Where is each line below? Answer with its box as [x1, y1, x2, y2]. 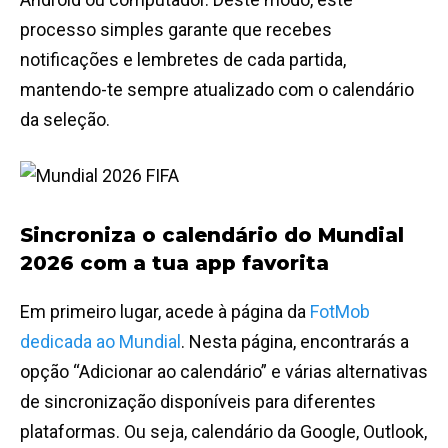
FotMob [310, 301, 370, 323]
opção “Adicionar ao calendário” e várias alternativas [20, 361, 428, 383]
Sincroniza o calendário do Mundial [20, 223, 404, 248]
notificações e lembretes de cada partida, [20, 49, 346, 71]
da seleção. [20, 109, 110, 131]
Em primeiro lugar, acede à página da [20, 301, 310, 323]
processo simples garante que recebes [20, 19, 332, 41]
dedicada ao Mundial [20, 331, 181, 353]
